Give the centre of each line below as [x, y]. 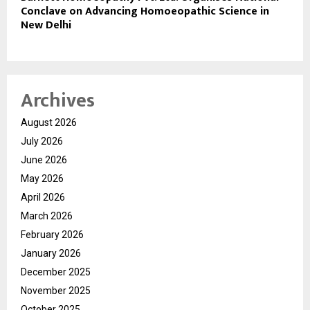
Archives [58, 100]
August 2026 [49, 122]
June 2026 [44, 159]
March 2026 [47, 216]
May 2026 [42, 178]
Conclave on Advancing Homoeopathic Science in [145, 11]
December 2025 [56, 272]
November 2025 [56, 290]
